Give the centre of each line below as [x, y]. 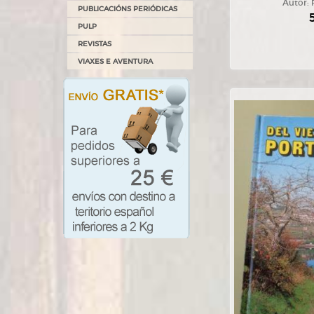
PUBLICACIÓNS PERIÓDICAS [128, 9]
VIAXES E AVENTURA [115, 61]
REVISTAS [95, 44]
